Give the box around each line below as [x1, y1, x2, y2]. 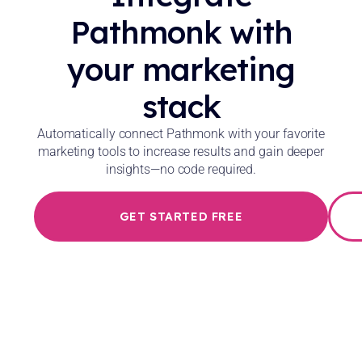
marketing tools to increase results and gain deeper [38, 143, 324, 159]
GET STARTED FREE [119, 208, 243, 224]
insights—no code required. [105, 161, 257, 177]
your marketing [67, 49, 295, 89]
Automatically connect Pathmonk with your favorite [36, 125, 326, 141]
